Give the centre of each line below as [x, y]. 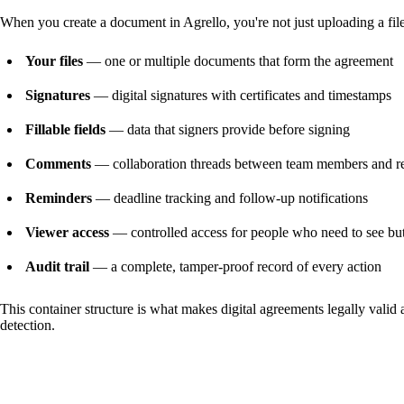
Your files [54, 60]
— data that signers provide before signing [228, 129]
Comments [58, 163]
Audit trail [57, 266]
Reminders [59, 197]
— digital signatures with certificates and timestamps [241, 95]
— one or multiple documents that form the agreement [238, 60]
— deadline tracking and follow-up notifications [230, 197]
